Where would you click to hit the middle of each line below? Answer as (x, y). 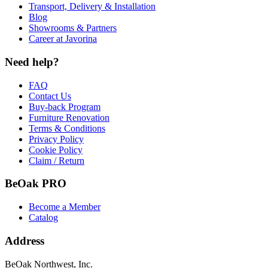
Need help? (32, 62)
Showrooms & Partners (73, 28)
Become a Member (65, 207)
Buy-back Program (65, 106)
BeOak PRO (36, 184)
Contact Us (50, 96)
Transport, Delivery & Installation (92, 7)
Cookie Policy (56, 150)
